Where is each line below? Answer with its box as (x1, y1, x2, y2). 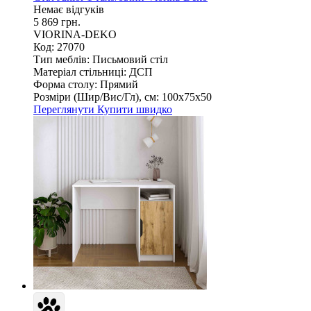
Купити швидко (97, 103, 172, 115)
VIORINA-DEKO (33, 28, 117, 40)
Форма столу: (33, 78, 97, 90)
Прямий (100, 78, 138, 90)
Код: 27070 (33, 40, 85, 53)
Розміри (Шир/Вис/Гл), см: (33, 90, 159, 103)
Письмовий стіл (92, 53, 168, 65)
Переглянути (33, 103, 97, 115)
